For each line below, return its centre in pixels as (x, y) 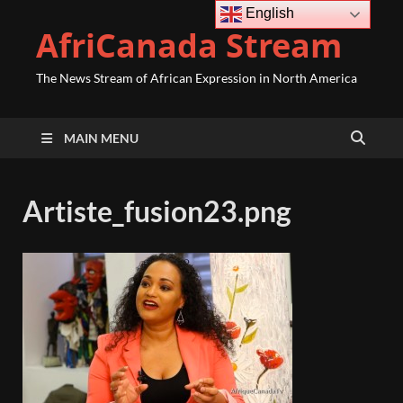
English (269, 13)
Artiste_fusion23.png (157, 211)
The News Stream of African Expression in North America (197, 78)
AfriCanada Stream (189, 45)
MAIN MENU (101, 138)
